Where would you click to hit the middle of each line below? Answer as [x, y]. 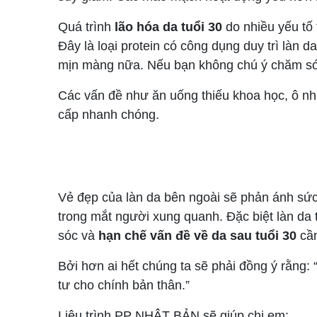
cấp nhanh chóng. [109, 114]
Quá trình [85, 27]
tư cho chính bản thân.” [124, 285]
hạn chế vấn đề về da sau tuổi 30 [197, 235]
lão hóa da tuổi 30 [167, 27]
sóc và [78, 235]
